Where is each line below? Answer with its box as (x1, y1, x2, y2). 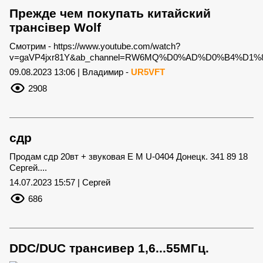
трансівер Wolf (9, 20, 101, 34)
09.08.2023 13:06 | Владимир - (9, 66, 131, 77)
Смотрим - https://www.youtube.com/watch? (9, 41, 180, 51)
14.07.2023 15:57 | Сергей (9, 177, 110, 187)
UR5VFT (131, 66, 165, 77)
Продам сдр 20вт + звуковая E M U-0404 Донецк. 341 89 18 (9, 151, 248, 161)
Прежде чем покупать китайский (9, 6, 211, 20)
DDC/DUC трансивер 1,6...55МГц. (9, 241, 209, 255)
